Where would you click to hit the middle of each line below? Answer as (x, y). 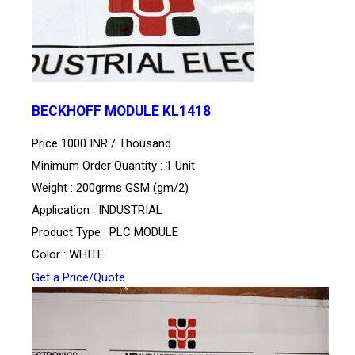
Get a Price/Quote (78, 278)
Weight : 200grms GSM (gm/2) (110, 188)
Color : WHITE (68, 255)
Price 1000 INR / (75, 144)
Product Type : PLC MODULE (105, 233)
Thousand (145, 144)
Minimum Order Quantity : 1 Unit (113, 166)
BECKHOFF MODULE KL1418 (121, 111)
